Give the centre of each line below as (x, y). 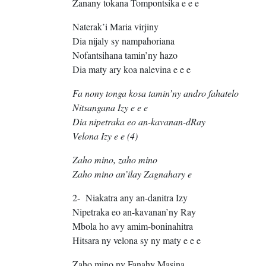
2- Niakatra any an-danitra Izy (130, 198)
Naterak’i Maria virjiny (115, 27)
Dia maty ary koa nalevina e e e (132, 69)
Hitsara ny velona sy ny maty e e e (137, 240)
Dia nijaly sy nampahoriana (123, 41)
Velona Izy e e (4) (105, 136)
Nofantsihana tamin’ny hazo (125, 55)
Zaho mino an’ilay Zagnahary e (132, 174)
